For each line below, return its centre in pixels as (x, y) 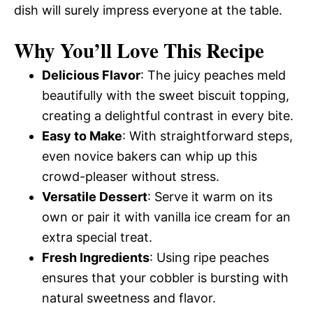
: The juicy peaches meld (213, 75)
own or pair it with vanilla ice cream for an (166, 217)
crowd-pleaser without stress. (131, 176)
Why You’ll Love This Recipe (139, 50)
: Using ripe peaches (209, 257)
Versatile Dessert (95, 197)
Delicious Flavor (91, 75)
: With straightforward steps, (208, 136)
